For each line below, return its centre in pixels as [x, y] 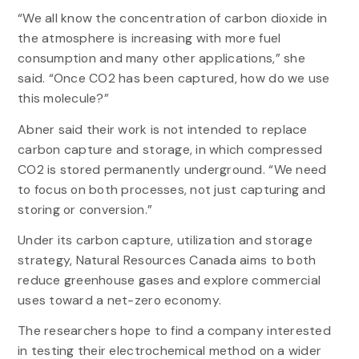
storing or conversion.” [85, 209]
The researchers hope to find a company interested [174, 330]
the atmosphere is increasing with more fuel [149, 38]
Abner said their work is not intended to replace [162, 129]
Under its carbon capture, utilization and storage [165, 240]
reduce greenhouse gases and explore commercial [169, 280]
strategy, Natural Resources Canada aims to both [167, 260]
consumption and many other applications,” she [161, 58]
